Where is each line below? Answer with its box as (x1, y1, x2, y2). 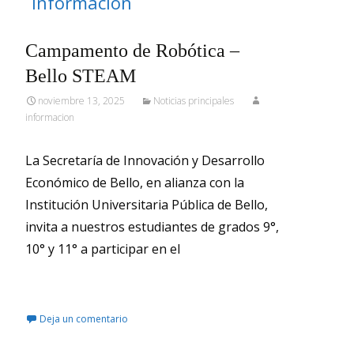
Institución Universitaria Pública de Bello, (25, 196, 268, 213)
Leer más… (25, 272, 94, 289)
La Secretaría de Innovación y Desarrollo (25, 152, 265, 169)
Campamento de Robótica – (25, 40, 239, 61)
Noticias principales (153, 94, 234, 107)
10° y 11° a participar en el (25, 240, 180, 258)
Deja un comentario (40, 312, 128, 326)
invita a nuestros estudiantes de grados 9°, (25, 218, 279, 235)
